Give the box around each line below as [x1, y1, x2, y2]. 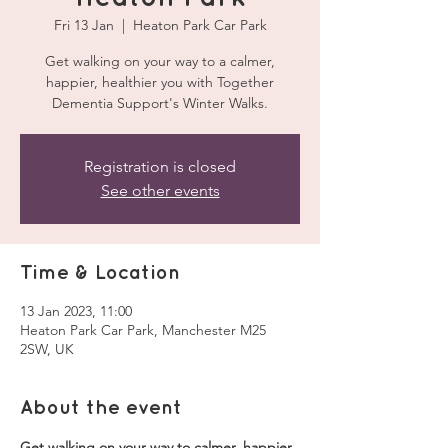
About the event [20, 399, 182, 417]
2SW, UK [20, 340, 74, 358]
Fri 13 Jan [53, 16, 114, 34]
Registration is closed [84, 157, 236, 176]
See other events [100, 181, 220, 200]
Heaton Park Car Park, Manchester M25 [20, 321, 266, 339]
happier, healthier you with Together [46, 73, 274, 91]
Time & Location [20, 264, 180, 282]
